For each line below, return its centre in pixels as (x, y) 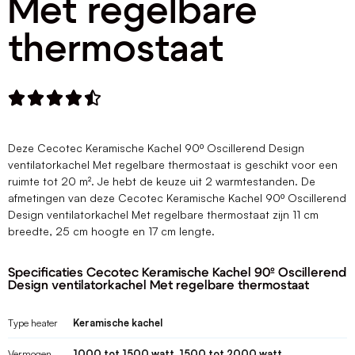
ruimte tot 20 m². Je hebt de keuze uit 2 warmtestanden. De (162, 181)
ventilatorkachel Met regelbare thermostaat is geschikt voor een (173, 164)
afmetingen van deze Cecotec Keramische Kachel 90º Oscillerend (177, 198)
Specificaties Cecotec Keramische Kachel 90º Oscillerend (177, 273)
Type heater (33, 323)
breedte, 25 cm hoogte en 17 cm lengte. (113, 231)
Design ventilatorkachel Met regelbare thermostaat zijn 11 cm (163, 214)
